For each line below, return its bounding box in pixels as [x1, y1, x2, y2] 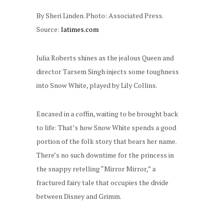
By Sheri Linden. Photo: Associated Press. [36, 11, 163, 21]
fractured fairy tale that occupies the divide [36, 178, 168, 188]
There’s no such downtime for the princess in [36, 150, 174, 160]
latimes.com [61, 25, 99, 34]
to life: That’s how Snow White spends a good [36, 123, 176, 133]
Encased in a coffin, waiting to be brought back [36, 109, 178, 119]
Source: [36, 25, 61, 34]
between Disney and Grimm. [36, 192, 121, 201]
